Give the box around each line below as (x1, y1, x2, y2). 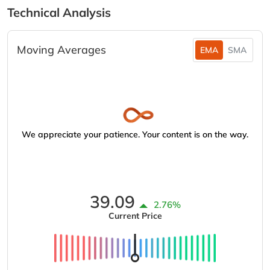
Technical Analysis (7, 5, 111, 20)
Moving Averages (17, 43, 106, 57)
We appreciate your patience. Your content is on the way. (22, 129, 248, 140)
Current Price (108, 210, 162, 221)
